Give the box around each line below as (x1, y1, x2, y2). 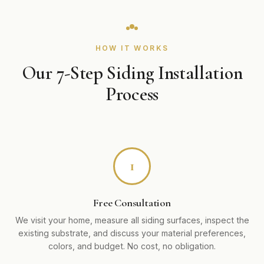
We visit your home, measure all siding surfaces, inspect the (15, 214, 249, 225)
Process (105, 82, 159, 105)
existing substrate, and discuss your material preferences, (18, 227, 246, 238)
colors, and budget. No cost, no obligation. (48, 240, 216, 251)
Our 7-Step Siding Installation (21, 61, 243, 84)
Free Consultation (93, 196, 171, 209)
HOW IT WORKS (95, 43, 169, 52)
